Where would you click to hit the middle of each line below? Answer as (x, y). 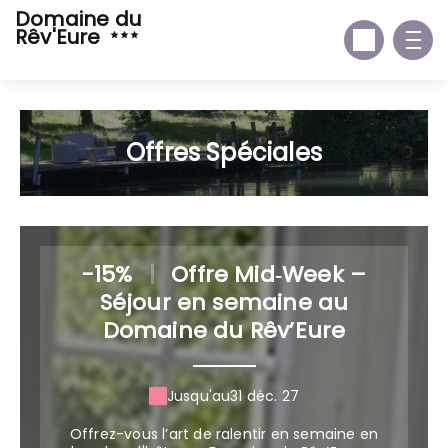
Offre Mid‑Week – (265, 274)
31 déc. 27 (265, 396)
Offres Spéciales (224, 152)
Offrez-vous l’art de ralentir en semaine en (224, 434)
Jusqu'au (198, 396)
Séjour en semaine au (224, 302)
